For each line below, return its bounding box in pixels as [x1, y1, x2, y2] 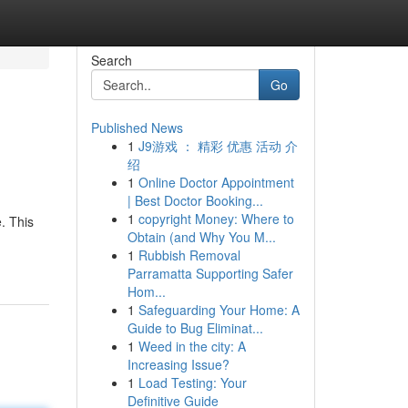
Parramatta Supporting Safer [127, 264, 293, 282]
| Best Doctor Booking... [127, 191, 263, 209]
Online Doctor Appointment [138, 173, 294, 191]
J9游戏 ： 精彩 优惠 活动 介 [138, 137, 298, 155]
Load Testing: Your [138, 373, 247, 392]
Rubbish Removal [138, 246, 240, 264]
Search [90, 51, 132, 69]
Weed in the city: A [138, 337, 246, 355]
